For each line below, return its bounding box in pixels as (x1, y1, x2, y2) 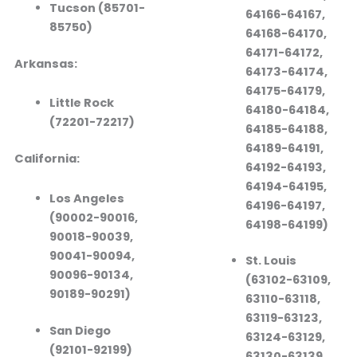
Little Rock (49, 95, 114, 112)
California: (14, 151, 80, 167)
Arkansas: (14, 55, 77, 72)
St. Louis (245, 253, 296, 269)
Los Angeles (49, 190, 124, 206)
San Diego (49, 322, 111, 339)
